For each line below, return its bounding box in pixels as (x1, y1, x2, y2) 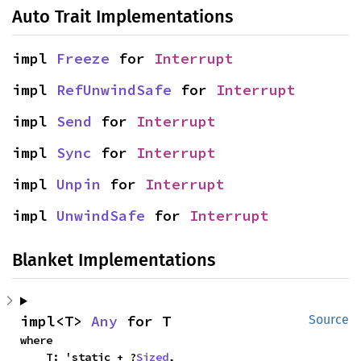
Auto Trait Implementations (12, 6, 233, 27)
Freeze (56, 49, 110, 68)
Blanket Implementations (12, 249, 215, 271)
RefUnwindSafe (56, 81, 172, 99)
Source (309, 312, 349, 327)
